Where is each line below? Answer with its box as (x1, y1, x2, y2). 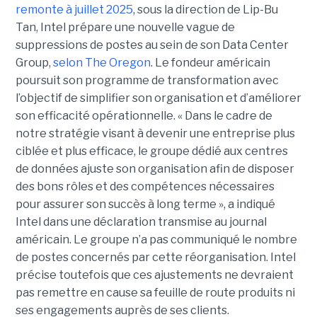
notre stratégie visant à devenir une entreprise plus (15, 126, 295, 140)
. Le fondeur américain (150, 55, 270, 69)
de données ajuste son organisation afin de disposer (15, 161, 294, 175)
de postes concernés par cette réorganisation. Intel (15, 250, 296, 264)
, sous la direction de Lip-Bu (132, 2, 278, 16)
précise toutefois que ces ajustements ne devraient (15, 267, 294, 282)
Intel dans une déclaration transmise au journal (15, 214, 267, 229)
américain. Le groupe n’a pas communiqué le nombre (15, 232, 297, 246)
